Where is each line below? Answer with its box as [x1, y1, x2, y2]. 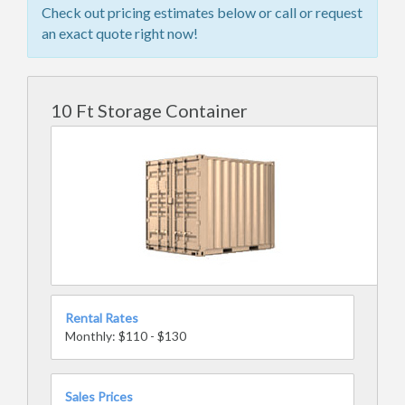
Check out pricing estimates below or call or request [42, 4, 363, 21]
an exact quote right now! [42, 24, 198, 42]
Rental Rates [65, 310, 138, 325]
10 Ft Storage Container [51, 99, 248, 121]
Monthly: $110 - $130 [65, 328, 186, 344]
